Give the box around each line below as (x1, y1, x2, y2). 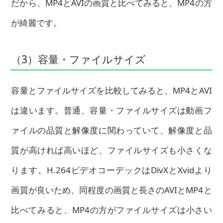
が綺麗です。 (11, 16, 62, 28)
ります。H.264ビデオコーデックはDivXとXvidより (11, 164, 212, 176)
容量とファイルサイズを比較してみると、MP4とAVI (11, 84, 212, 96)
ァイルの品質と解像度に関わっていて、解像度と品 (11, 124, 212, 136)
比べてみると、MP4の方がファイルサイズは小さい (11, 204, 212, 216)
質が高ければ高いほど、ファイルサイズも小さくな (11, 144, 212, 156)
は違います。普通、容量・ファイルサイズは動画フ (11, 104, 212, 116)
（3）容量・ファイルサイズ (11, 52, 146, 66)
